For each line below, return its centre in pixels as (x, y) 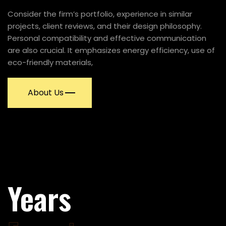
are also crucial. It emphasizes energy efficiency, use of (111, 50)
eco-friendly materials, (50, 62)
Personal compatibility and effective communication (107, 38)
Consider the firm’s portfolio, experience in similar (100, 14)
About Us (45, 93)
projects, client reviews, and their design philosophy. (105, 26)
